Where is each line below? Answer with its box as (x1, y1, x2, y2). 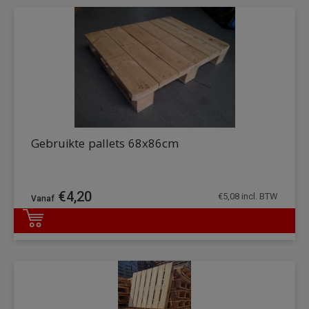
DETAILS (238, 222, 271, 239)
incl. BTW (239, 191, 278, 202)
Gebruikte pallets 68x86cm (31, 135, 179, 156)
